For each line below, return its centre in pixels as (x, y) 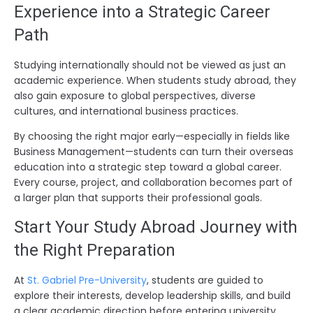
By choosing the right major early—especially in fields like (152, 136)
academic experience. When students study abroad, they (155, 80)
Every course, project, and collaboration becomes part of (153, 182)
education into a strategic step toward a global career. (148, 167)
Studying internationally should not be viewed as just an (150, 65)
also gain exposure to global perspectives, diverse (135, 95)
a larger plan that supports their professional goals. (138, 197)
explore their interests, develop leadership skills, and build (152, 295)
